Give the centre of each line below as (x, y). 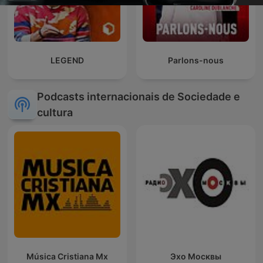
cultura (55, 113)
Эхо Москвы (196, 257)
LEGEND (67, 60)
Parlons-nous (196, 60)
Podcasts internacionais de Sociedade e (139, 97)
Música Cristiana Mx (67, 257)
